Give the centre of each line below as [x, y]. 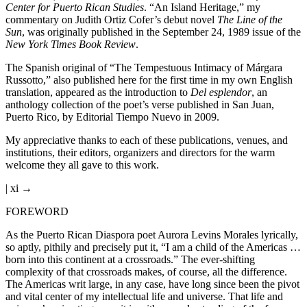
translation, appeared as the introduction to [98, 92]
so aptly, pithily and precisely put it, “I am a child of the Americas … [153, 247]
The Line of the [250, 19]
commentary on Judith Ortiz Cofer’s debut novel [111, 19]
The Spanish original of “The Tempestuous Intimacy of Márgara [144, 67]
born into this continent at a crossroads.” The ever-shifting [130, 259]
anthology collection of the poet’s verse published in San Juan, [140, 104]
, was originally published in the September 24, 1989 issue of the [161, 32]
